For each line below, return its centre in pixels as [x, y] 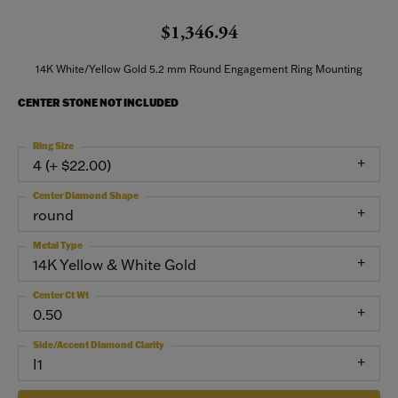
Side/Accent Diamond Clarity [99, 345]
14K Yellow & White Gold [115, 265]
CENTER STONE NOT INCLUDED [98, 103]
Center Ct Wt [61, 295]
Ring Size [53, 146]
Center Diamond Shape [86, 196]
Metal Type [58, 246]
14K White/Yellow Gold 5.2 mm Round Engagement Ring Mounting [199, 69]
